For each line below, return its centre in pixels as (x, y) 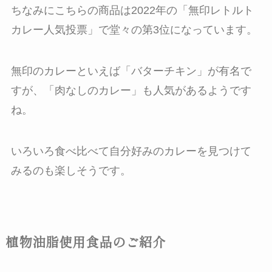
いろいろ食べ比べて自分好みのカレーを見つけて (131, 151)
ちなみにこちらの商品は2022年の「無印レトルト (132, 10)
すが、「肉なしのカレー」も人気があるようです (131, 90)
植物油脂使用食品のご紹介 (85, 241)
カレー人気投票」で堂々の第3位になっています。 (134, 29)
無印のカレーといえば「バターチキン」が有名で (131, 71)
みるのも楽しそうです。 (71, 170)
